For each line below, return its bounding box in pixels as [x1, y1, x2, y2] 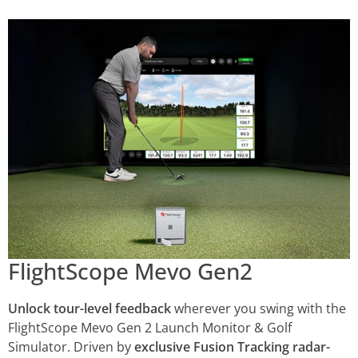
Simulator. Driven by [8, 337, 134, 356]
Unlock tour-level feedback [8, 299, 171, 317]
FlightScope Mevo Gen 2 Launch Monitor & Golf [8, 318, 292, 336]
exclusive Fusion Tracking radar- [134, 337, 330, 356]
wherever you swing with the [171, 299, 346, 317]
